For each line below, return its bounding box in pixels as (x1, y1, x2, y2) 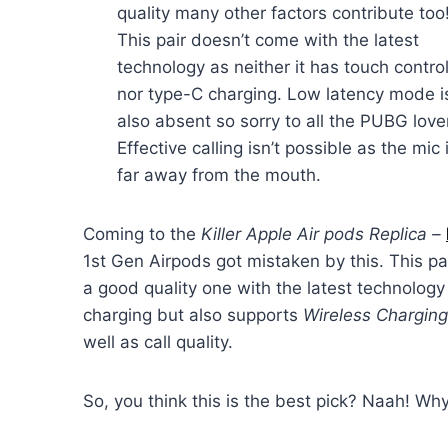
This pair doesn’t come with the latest (117, 29, 420, 50)
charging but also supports (83, 304, 303, 325)
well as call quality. (83, 331, 233, 352)
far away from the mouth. (117, 164, 322, 185)
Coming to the (83, 223, 201, 244)
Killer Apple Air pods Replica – (201, 223, 446, 244)
